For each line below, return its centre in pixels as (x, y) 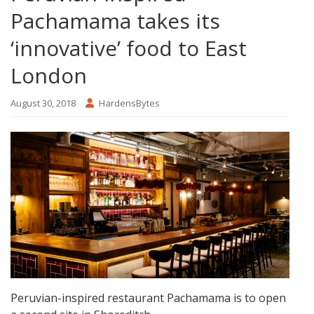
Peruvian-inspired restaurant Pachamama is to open (148, 298)
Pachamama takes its (115, 21)
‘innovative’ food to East (129, 48)
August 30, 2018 (43, 103)
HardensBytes (129, 103)
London (49, 76)
